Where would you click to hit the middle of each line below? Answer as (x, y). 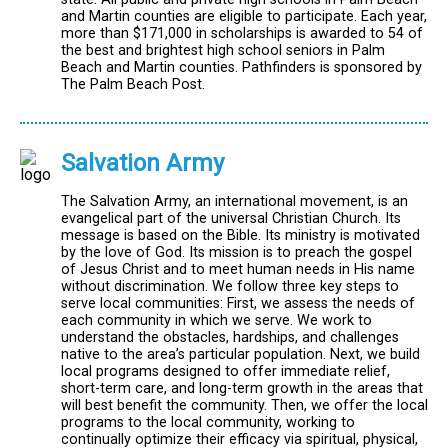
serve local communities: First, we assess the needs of (238, 304)
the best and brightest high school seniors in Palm (223, 51)
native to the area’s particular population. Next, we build (240, 355)
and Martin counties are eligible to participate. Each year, (244, 17)
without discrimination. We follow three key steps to (230, 287)
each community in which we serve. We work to (216, 321)
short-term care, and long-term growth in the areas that (242, 389)
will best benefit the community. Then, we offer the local (244, 406)
